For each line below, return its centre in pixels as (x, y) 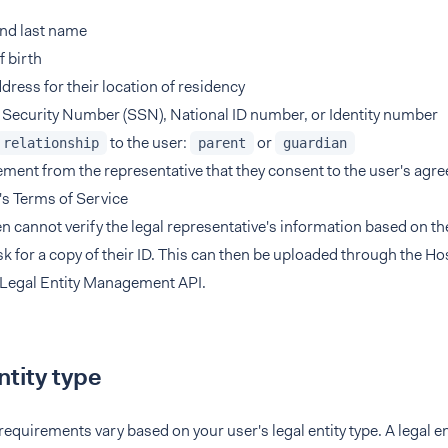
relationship (51, 143)
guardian (315, 143)
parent (222, 143)
